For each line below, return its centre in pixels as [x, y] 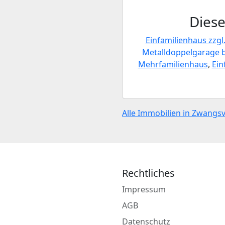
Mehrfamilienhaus [173, 64]
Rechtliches [148, 173]
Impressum [144, 189]
